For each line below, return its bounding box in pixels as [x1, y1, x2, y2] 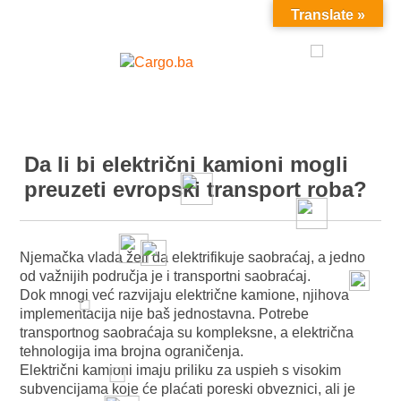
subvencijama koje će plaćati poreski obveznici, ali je [20, 381, 356, 397]
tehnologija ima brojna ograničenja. [20, 344, 248, 359]
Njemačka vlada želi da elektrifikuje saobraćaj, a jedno [20, 250, 366, 265]
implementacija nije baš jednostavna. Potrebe [20, 306, 310, 321]
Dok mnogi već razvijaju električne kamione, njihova [20, 287, 350, 303]
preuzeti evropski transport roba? [24, 177, 368, 201]
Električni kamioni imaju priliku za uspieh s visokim [20, 363, 342, 378]
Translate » [291, 7, 365, 22]
